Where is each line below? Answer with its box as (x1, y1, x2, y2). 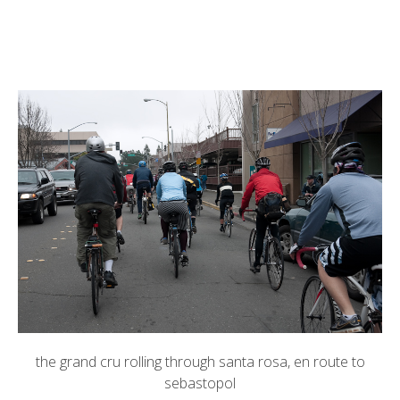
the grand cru (35, 351, 121, 371)
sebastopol (164, 372, 236, 393)
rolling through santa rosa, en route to (120, 351, 365, 371)
